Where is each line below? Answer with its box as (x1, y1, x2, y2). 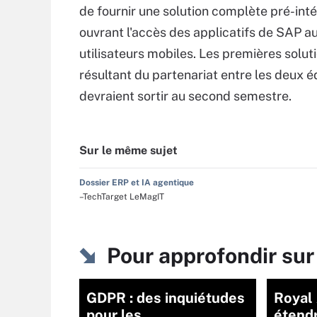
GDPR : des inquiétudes (86, 289, 245, 306)
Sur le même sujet (79, 144, 178, 157)
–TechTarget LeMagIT (79, 192, 164, 202)
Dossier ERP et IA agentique (79, 178, 194, 188)
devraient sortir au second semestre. (79, 88, 292, 103)
